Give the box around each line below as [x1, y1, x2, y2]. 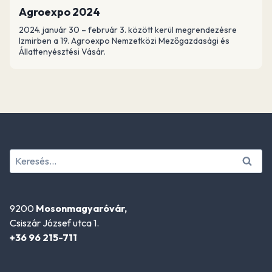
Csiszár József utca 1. [10, 216, 99, 229]
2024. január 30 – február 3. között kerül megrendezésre [19, 24, 237, 35]
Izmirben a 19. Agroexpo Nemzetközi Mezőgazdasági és [19, 35, 229, 46]
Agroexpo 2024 [19, 5, 100, 19]
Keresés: [9, 150, 45, 163]
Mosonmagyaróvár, [36, 202, 127, 214]
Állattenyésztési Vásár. [19, 46, 106, 57]
